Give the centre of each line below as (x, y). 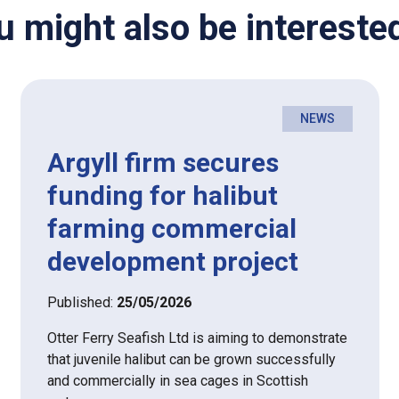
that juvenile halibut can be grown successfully (191, 360)
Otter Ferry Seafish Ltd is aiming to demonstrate (197, 338)
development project (173, 262)
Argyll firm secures (163, 163)
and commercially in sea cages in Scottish (178, 381)
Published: (82, 303)
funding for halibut (163, 196)
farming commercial (172, 229)
